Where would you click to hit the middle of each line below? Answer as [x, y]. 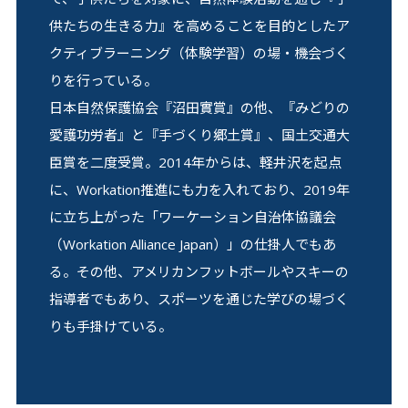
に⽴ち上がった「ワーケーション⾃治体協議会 [192, 216]
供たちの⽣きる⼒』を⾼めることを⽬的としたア [199, 25]
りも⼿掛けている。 [110, 326]
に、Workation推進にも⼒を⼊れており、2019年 [199, 189]
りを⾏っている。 [103, 80]
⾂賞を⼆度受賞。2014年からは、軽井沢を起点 [195, 162]
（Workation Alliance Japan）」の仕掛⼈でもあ [192, 244]
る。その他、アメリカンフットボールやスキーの [199, 271]
